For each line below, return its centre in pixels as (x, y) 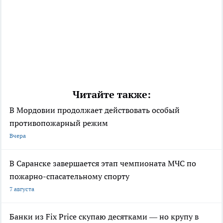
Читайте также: (111, 94)
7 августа (22, 189)
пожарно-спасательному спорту (69, 176)
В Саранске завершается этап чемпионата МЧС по (103, 163)
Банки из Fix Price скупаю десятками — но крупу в (104, 216)
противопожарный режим (59, 123)
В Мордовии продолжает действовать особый (95, 110)
